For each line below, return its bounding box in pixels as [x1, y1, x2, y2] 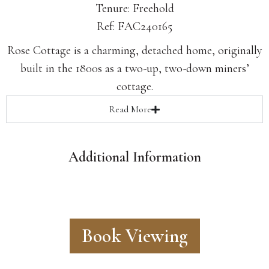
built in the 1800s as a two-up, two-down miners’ [20, 61, 249, 76]
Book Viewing [81, 224, 188, 248]
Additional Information [68, 148, 201, 166]
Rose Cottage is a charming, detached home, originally [7, 43, 262, 58]
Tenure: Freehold [95, 1, 174, 16]
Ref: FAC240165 [97, 19, 172, 34]
